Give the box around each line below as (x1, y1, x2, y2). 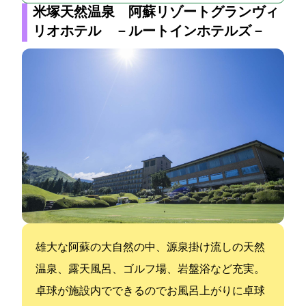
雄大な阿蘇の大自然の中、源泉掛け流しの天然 (36, 242, 265, 253)
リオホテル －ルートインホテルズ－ (33, 25, 265, 39)
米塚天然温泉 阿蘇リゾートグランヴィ (33, 5, 279, 20)
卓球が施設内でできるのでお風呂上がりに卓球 (36, 286, 265, 297)
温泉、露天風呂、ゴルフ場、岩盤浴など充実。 (36, 264, 265, 275)
